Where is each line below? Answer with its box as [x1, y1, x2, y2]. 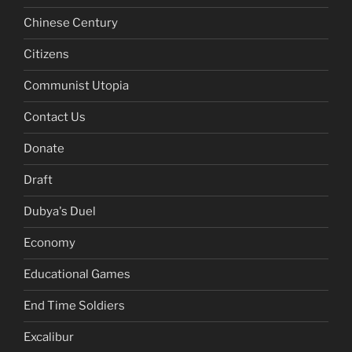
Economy [24, 236, 75, 251]
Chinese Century [24, 16, 118, 31]
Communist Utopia [24, 79, 129, 93]
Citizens [24, 47, 69, 62]
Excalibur [24, 330, 74, 345]
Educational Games [24, 267, 130, 282]
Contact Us [24, 110, 86, 125]
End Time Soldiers [24, 299, 125, 313]
